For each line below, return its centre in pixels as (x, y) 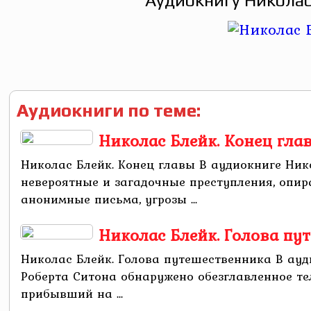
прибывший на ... (72, 293)
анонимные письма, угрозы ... (109, 199)
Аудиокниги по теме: (109, 110)
